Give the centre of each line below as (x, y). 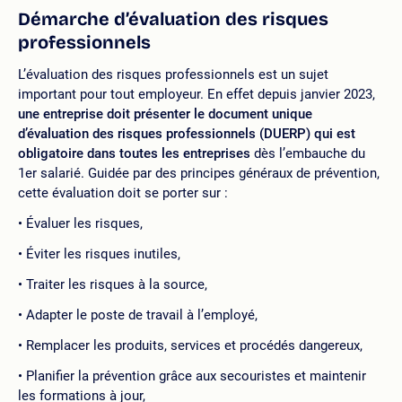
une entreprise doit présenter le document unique (165, 114)
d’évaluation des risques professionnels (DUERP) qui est (187, 134)
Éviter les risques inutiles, (103, 254)
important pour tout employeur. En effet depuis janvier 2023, (197, 94)
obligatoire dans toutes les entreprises (134, 153)
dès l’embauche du (308, 153)
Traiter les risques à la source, (117, 284)
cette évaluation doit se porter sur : (123, 193)
